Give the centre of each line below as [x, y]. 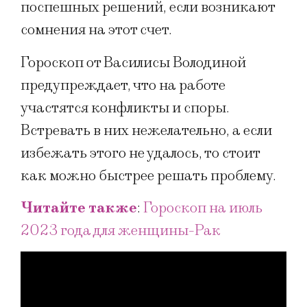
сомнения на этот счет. [96, 30]
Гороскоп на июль [203, 208]
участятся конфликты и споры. [125, 108]
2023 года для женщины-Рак [121, 230]
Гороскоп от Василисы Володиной [133, 62]
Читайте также [79, 208]
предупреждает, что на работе [123, 85]
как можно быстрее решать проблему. [148, 175]
